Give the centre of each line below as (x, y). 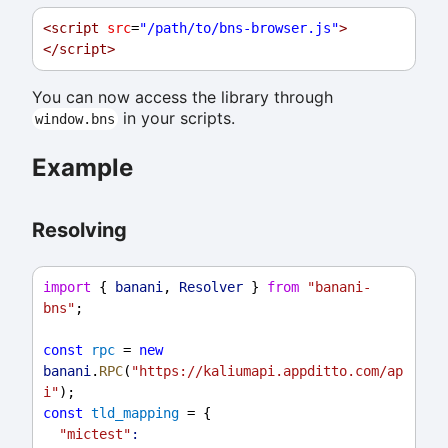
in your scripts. (176, 118)
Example (82, 168)
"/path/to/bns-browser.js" (239, 28)
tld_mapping (135, 413)
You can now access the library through (182, 97)
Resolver (211, 287)
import (67, 287)
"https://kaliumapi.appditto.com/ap (267, 371)
